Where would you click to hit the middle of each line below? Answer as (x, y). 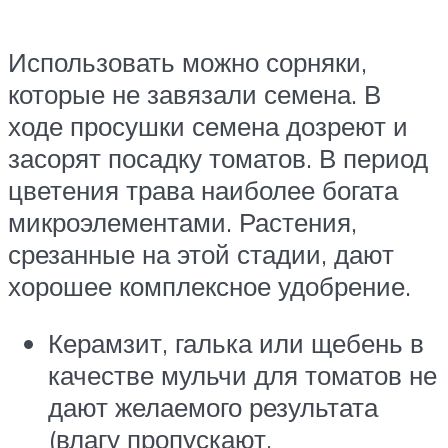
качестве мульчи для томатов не (242, 375)
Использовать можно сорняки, (187, 61)
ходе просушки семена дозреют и (208, 125)
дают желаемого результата (213, 407)
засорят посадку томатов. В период (218, 157)
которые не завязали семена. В (194, 93)
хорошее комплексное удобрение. (209, 285)
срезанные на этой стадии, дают (201, 253)
